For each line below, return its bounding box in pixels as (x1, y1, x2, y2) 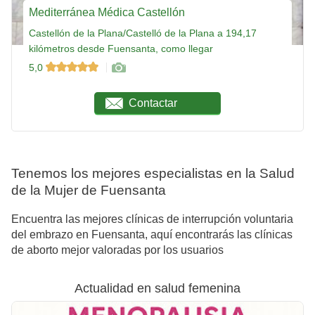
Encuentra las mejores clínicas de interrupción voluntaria (11, 212, 293, 225)
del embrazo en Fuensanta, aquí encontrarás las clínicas (11, 228, 292, 240)
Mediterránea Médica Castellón (29, 6, 185, 19)
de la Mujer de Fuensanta (11, 183, 166, 198)
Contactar (129, 96, 178, 109)
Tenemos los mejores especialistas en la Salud (11, 166, 295, 181)
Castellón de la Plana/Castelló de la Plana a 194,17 (29, 27, 257, 39)
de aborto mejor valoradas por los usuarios (11, 243, 224, 256)
